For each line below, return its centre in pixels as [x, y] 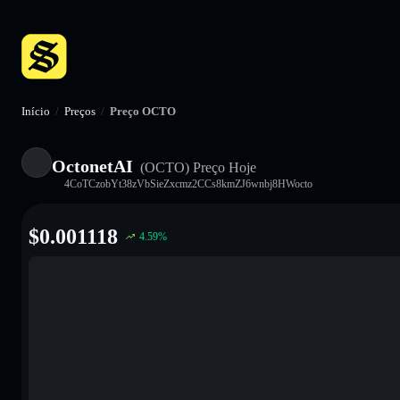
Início [36, 111]
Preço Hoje [223, 167]
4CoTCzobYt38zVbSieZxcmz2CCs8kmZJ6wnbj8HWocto [188, 183]
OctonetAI [92, 166]
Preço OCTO [143, 111]
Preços [80, 111]
